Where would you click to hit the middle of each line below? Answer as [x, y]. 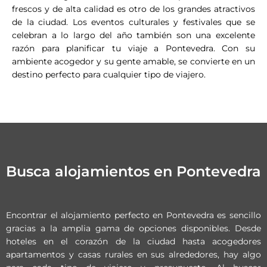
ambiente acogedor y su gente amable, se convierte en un [133, 61]
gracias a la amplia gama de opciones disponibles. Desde [133, 228]
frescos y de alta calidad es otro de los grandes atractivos [133, 9]
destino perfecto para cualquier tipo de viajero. [109, 74]
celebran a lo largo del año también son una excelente [133, 35]
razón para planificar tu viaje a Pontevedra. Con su [133, 48]
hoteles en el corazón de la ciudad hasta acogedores [133, 241]
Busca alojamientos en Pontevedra [133, 171]
